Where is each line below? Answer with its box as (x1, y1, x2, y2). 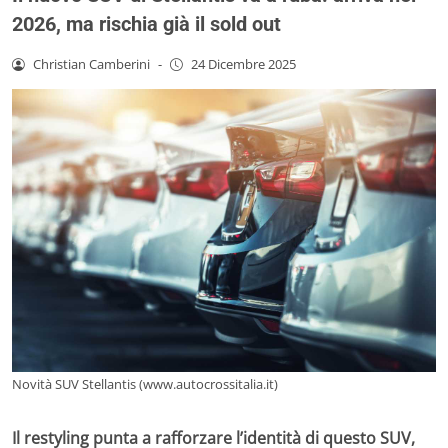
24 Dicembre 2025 (190, 54, 296, 73)
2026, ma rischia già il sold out (12, 11, 281, 36)
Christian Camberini (32, 54, 150, 73)
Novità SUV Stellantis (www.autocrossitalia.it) (12, 374, 278, 393)
